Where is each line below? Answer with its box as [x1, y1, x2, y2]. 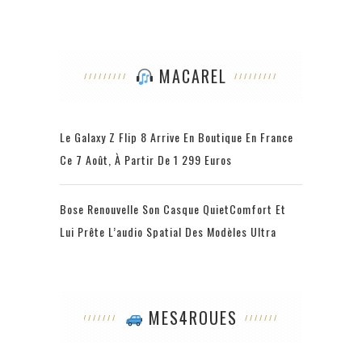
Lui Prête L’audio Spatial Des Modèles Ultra [60, 223, 276, 241]
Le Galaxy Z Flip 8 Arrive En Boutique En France [60, 128, 293, 146]
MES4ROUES [142, 305, 238, 330]
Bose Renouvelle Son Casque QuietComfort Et [60, 200, 286, 218]
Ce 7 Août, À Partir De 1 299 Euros [60, 151, 232, 169]
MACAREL [153, 64, 227, 89]
